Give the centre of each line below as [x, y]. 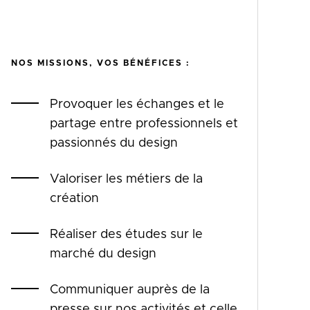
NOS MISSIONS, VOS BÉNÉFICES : [100, 63]
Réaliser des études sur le [126, 235]
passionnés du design [114, 144]
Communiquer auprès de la [130, 290]
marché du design [103, 254]
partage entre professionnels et [144, 124]
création [74, 199]
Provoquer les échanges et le [137, 105]
